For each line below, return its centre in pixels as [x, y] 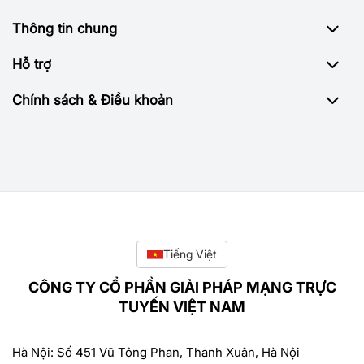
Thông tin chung [65, 29]
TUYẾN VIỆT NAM [182, 307]
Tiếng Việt [190, 254]
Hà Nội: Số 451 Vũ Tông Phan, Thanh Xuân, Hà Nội [156, 353]
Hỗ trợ [32, 65]
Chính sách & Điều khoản [93, 100]
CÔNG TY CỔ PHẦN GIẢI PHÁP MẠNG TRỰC [182, 288]
